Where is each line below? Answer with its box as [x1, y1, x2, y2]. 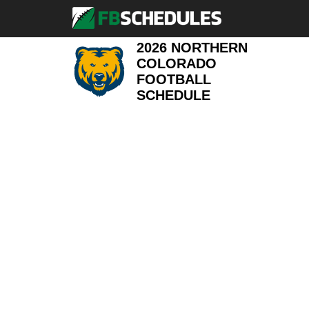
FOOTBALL [137, 72, 212, 87]
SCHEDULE [137, 88, 211, 103]
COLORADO [137, 56, 217, 71]
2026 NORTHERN [137, 40, 248, 55]
